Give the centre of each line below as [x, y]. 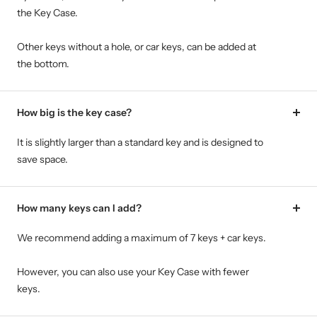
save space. [42, 160]
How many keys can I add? [79, 208]
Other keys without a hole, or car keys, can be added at [137, 47]
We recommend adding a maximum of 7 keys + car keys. [142, 238]
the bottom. [43, 64]
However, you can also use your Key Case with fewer [133, 272]
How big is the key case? [74, 113]
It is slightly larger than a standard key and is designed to [140, 143]
